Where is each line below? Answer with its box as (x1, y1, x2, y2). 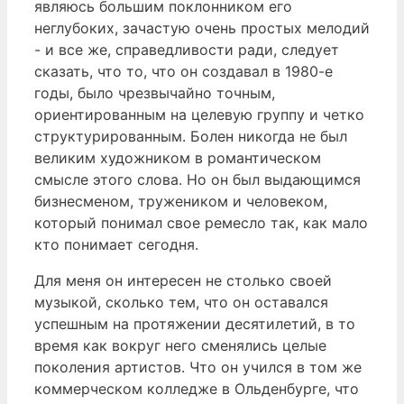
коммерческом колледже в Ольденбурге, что (34, 380, 359, 399)
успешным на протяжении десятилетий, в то (34, 315, 355, 334)
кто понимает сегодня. (34, 235, 198, 254)
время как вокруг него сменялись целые (34, 336, 326, 355)
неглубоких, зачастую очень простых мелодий (34, 19, 370, 38)
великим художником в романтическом (34, 149, 321, 168)
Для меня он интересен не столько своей (34, 271, 332, 290)
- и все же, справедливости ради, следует (34, 41, 339, 60)
